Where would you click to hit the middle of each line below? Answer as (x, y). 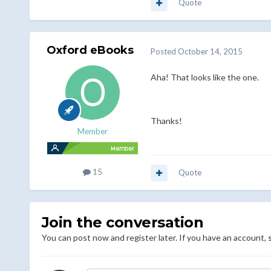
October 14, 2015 (210, 51)
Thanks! (166, 121)
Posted (164, 51)
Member (92, 132)
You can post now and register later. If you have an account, (155, 238)
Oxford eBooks (90, 51)
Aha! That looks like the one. (204, 77)
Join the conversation (122, 223)
